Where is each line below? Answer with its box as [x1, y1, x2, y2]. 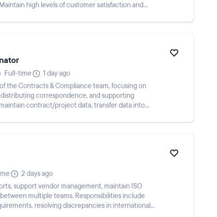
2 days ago [21, 169, 53, 178]
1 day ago [43, 69, 70, 78]
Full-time [4, 69, 31, 78]
